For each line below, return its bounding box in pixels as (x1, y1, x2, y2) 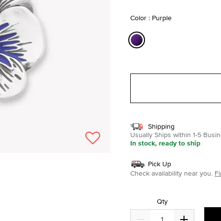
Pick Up (148, 158, 171, 169)
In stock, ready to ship (130, 138, 200, 148)
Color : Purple (130, 12, 172, 23)
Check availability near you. (130, 168, 213, 178)
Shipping (148, 121, 175, 131)
